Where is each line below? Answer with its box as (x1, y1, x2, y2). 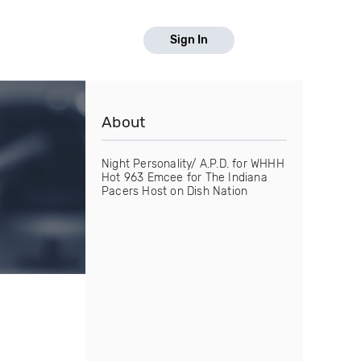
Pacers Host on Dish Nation (102, 185, 248, 198)
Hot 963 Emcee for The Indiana (102, 171, 268, 185)
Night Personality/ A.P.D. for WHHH (102, 157, 284, 171)
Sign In (170, 33, 208, 47)
